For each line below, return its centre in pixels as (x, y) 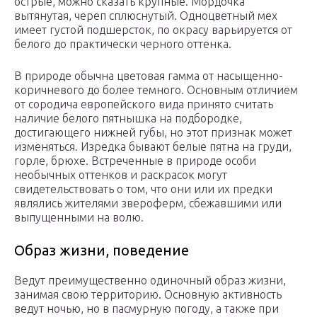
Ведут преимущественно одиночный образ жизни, (150, 281)
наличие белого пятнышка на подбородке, (128, 119)
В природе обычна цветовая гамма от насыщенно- (149, 76)
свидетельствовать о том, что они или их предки (143, 189)
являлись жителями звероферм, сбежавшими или (148, 203)
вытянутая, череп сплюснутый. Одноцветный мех (146, 16)
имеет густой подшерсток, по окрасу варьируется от (153, 30)
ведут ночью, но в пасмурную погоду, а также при (146, 309)
